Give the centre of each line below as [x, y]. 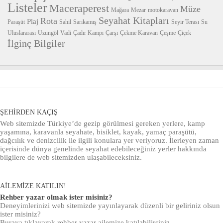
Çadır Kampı [88, 33]
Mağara [120, 10]
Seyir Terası [185, 22]
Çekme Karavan [139, 33]
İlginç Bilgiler [36, 44]
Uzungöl [48, 33]
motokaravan [163, 10]
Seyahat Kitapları [134, 21]
